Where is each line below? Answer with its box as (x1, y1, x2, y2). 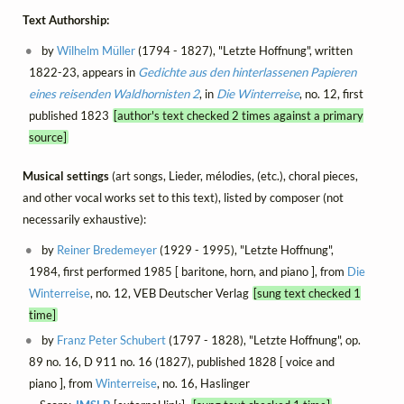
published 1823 (28, 108, 113, 124)
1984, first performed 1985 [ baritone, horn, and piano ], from (28, 263, 347, 279)
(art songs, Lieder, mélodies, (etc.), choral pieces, (112, 168, 358, 183)
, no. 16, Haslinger (156, 375, 250, 390)
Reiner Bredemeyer (57, 242, 158, 257)
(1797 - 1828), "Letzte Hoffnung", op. (166, 332, 362, 347)
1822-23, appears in (28, 65, 138, 80)
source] (28, 130, 67, 145)
